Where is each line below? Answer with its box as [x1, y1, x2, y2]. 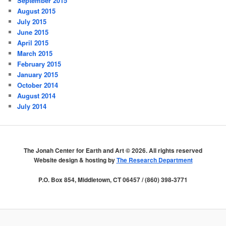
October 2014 [17, 80, 59, 90]
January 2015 [17, 70, 59, 80]
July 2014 [17, 101, 47, 111]
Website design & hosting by [33, 155, 117, 165]
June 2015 [17, 27, 49, 37]
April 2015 [17, 38, 49, 48]
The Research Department [116, 155, 193, 165]
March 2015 [17, 48, 53, 59]
